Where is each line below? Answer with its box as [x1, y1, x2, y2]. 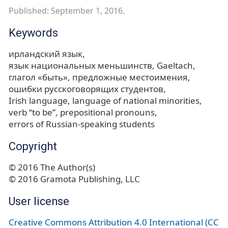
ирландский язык [9, 47, 82, 60]
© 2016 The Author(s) [9, 161, 95, 173]
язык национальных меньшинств [9, 59, 152, 71]
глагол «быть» [9, 71, 68, 83]
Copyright [9, 139, 57, 153]
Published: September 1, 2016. [9, 5, 125, 16]
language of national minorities [72, 94, 199, 106]
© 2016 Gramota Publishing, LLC [9, 173, 140, 185]
